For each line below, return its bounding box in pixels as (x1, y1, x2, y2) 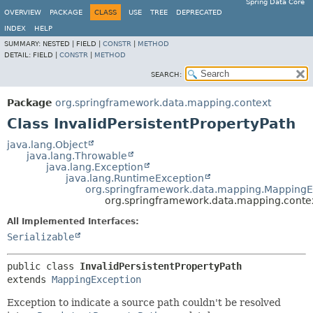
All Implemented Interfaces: (7, 217, 139, 226)
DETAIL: (4, 51, 33, 59)
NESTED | (43, 40, 76, 48)
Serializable (7, 231, 74, 242)
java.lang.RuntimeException (66, 173, 204, 184)
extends (7, 274, 52, 285)
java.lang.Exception (46, 161, 143, 173)
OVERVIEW (4, 8, 41, 16)
